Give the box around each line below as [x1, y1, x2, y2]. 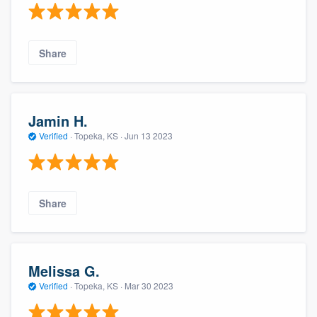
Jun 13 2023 [125, 129, 173, 142]
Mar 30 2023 [125, 279, 173, 292]
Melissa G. [28, 260, 100, 282]
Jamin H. [28, 110, 88, 132]
